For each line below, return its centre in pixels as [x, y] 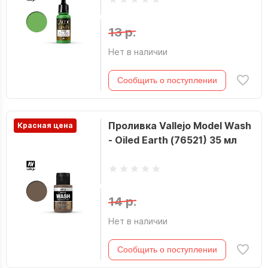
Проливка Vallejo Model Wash [179, 126]
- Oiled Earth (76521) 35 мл [172, 140]
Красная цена [45, 125]
